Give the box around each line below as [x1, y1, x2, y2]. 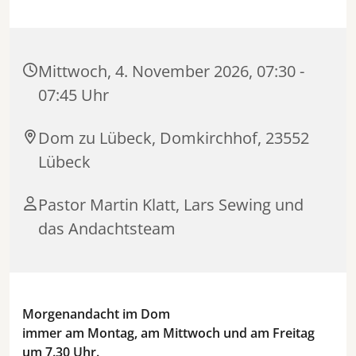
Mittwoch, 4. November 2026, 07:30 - [38, 60, 304, 83]
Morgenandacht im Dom [22, 305, 170, 323]
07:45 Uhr [38, 84, 109, 106]
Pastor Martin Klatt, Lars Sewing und [38, 194, 304, 216]
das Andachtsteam [38, 218, 176, 240]
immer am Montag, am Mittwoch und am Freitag [22, 324, 315, 342]
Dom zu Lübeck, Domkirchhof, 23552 [38, 127, 309, 149]
